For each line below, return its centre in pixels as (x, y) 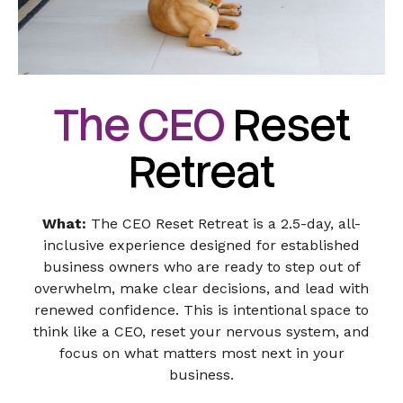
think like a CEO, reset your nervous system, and (201, 332)
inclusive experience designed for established (201, 246)
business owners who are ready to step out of (201, 267)
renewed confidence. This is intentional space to (201, 310)
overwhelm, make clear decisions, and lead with (201, 289)
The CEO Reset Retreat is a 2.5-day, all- (224, 224)
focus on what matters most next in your (201, 354)
